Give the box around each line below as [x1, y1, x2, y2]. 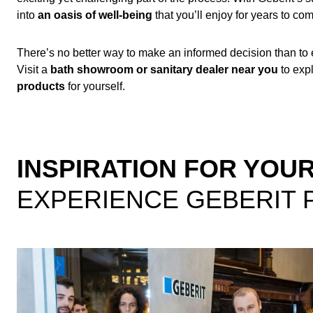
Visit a [17, 64, 50, 75]
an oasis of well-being [38, 9, 152, 21]
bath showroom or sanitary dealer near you [50, 64, 278, 75]
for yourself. [65, 80, 125, 92]
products [17, 80, 65, 92]
